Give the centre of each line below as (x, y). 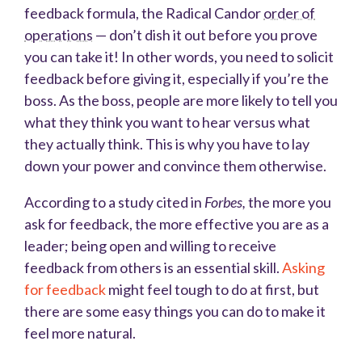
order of (289, 13)
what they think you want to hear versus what (167, 122)
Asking (303, 267)
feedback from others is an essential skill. (153, 267)
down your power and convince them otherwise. (175, 165)
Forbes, (226, 202)
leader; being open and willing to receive (150, 245)
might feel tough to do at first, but (214, 289)
